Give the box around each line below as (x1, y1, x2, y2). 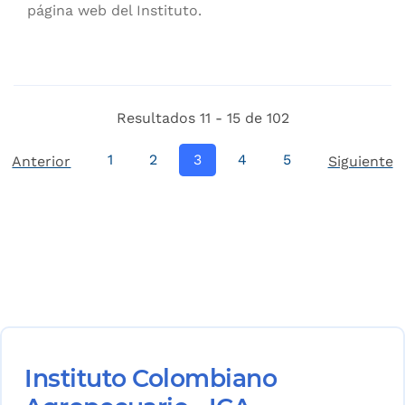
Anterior (12, 153, 71, 171)
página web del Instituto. (27, 2, 202, 20)
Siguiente (327, 153, 393, 171)
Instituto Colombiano (24, 363, 277, 394)
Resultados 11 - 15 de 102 (116, 109, 289, 127)
